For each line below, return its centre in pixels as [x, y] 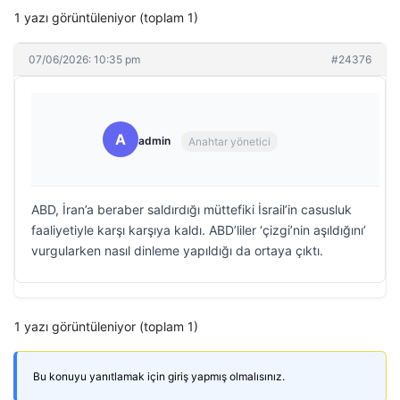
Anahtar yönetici [229, 141]
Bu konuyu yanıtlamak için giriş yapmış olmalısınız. [159, 376]
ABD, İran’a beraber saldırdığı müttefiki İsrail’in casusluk [192, 209]
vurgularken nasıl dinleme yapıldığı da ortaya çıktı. [177, 250]
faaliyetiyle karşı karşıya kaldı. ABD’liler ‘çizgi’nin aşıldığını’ [199, 230]
